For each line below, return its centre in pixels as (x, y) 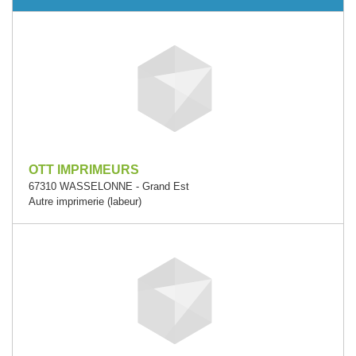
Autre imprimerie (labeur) (85, 201)
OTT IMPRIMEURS (84, 170)
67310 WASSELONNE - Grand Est (109, 186)
